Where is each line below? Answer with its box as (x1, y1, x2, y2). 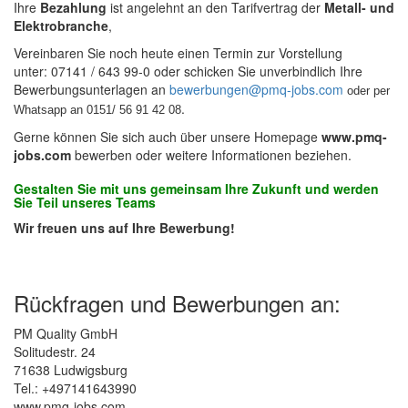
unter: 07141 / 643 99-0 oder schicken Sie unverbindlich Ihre (14, 62, 362, 81)
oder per (347, 84, 390, 98)
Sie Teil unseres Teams (14, 193, 156, 212)
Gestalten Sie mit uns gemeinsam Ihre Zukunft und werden (14, 179, 379, 199)
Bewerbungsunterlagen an (14, 80, 169, 99)
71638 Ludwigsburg (14, 361, 127, 380)
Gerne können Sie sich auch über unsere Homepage (14, 127, 321, 147)
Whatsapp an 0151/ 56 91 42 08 (14, 103, 181, 117)
